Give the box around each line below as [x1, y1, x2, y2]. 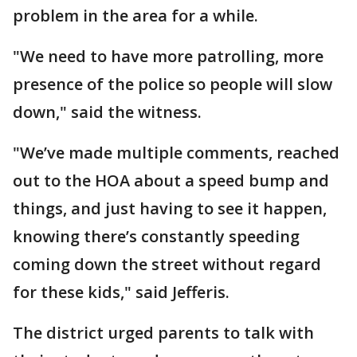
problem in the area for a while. [13, 4, 258, 26]
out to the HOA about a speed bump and [13, 169, 329, 191]
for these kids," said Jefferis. [13, 280, 229, 303]
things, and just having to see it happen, [13, 197, 327, 219]
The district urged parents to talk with [13, 321, 314, 343]
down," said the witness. [13, 100, 202, 123]
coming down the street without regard [13, 253, 321, 275]
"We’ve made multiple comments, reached [13, 141, 339, 163]
